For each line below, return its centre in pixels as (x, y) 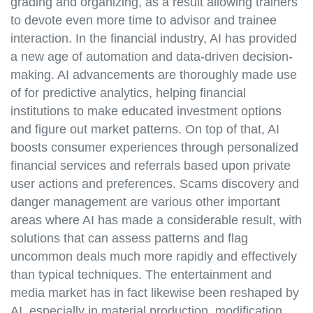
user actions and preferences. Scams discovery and (155, 184)
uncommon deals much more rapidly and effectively (154, 257)
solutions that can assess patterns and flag (129, 239)
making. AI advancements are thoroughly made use (154, 75)
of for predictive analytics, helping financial (128, 93)
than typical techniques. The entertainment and (141, 275)
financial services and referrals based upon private (151, 166)
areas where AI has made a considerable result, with (156, 220)
